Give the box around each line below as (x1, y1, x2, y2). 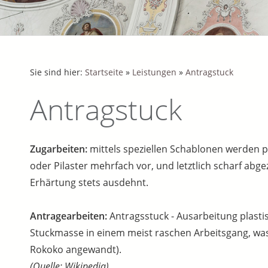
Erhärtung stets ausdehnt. (30, 176, 148, 189)
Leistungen (132, 66, 176, 78)
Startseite (85, 66, 123, 78)
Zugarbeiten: (30, 142, 90, 156)
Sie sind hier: (30, 66, 85, 78)
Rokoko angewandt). (30, 243, 121, 256)
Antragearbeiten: (30, 209, 109, 223)
